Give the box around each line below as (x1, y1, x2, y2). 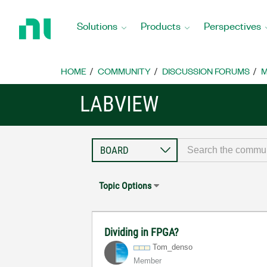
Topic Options (99, 180, 152, 191)
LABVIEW (80, 92, 159, 117)
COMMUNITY (98, 65, 151, 77)
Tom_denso (153, 243, 193, 252)
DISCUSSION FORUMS (162, 65, 250, 77)
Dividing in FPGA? (104, 226, 179, 238)
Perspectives (204, 18, 261, 32)
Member (133, 256, 162, 265)
